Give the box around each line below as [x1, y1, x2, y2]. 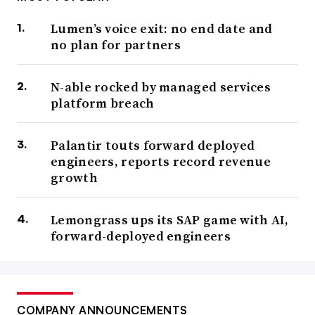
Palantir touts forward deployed [51, 136, 255, 154]
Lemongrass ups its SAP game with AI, [51, 210, 289, 229]
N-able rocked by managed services [51, 77, 271, 96]
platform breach [51, 94, 155, 112]
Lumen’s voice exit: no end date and [51, 19, 273, 37]
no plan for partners [51, 35, 181, 53]
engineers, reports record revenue [51, 152, 271, 170]
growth [51, 168, 98, 186]
